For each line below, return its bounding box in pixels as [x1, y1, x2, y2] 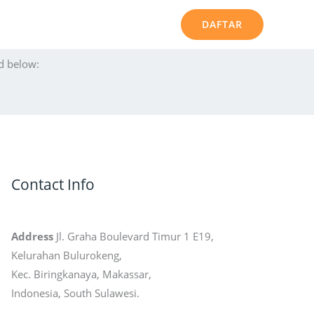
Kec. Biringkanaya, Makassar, [11, 266, 151, 281]
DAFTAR [202, 18, 243, 31]
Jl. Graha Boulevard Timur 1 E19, [53, 228, 214, 243]
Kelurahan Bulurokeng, [11, 247, 122, 262]
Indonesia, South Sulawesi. [11, 285, 139, 300]
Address [11, 228, 53, 243]
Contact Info [11, 174, 95, 194]
